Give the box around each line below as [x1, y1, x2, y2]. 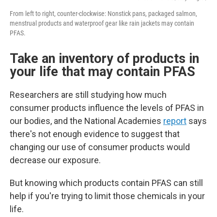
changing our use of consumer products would [10, 142, 190, 152]
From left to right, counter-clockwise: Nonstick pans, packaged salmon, [10, 10, 197, 17]
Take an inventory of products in [10, 51, 199, 66]
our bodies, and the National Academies [10, 116, 163, 126]
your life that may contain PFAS [10, 64, 202, 79]
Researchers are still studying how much [10, 90, 167, 100]
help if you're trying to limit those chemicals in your [10, 191, 205, 201]
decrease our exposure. [10, 155, 101, 165]
